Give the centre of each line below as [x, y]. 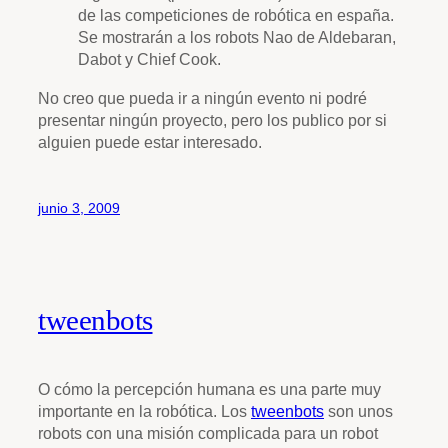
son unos [358, 411]
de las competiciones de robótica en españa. [236, 15]
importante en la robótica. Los [144, 411]
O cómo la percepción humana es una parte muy [209, 389]
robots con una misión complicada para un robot [208, 433]
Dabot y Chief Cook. [149, 59]
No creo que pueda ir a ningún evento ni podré [202, 97]
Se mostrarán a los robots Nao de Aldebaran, [239, 37]
